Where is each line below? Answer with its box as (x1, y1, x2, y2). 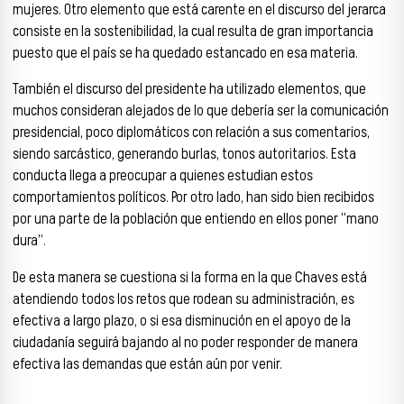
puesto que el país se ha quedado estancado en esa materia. (13, 41, 358, 64)
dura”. (13, 230, 46, 252)
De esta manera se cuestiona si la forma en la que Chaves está (13, 267, 367, 289)
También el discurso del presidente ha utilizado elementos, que (13, 78, 366, 101)
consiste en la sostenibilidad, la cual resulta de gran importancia (13, 20, 373, 42)
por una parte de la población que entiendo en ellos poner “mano (13, 208, 379, 231)
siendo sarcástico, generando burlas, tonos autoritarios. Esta (13, 143, 356, 166)
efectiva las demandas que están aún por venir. (13, 353, 282, 376)
